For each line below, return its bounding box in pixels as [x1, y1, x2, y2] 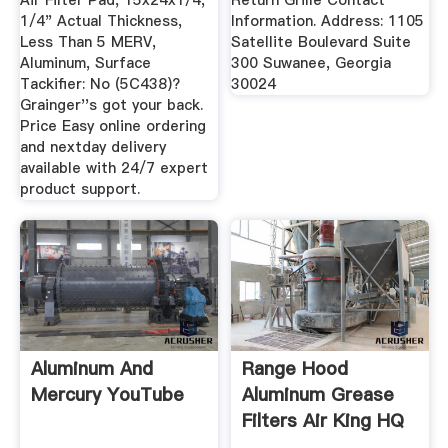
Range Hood [242, 356, 349, 382]
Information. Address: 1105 [231, 11, 425, 32]
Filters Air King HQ [242, 408, 405, 434]
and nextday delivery [19, 137, 166, 158]
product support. [19, 179, 140, 200]
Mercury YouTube [30, 382, 184, 408]
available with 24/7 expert [19, 158, 208, 179]
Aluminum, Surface [19, 53, 151, 74]
